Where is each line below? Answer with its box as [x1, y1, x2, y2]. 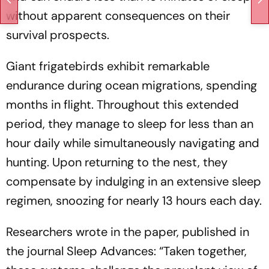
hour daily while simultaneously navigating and [6, 134, 259, 151]
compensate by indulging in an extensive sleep [6, 173, 261, 189]
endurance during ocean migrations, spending [6, 77, 257, 93]
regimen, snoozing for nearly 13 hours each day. [6, 192, 262, 208]
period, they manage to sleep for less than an [6, 115, 253, 131]
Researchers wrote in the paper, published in [6, 223, 249, 240]
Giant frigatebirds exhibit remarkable [6, 58, 210, 74]
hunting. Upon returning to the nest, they [6, 154, 228, 170]
